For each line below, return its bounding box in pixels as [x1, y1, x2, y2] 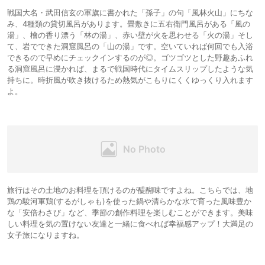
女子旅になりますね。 [7, 230, 84, 240]
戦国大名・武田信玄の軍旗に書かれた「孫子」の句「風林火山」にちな [7, 8, 253, 18]
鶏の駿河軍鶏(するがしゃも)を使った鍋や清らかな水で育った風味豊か [7, 196, 251, 206]
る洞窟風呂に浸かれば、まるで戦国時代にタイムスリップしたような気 [7, 64, 253, 74]
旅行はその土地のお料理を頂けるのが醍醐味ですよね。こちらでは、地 [7, 185, 253, 195]
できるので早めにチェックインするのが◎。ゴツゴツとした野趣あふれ [7, 53, 253, 63]
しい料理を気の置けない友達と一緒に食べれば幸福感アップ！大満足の [7, 219, 253, 229]
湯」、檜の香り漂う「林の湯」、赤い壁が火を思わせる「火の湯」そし [7, 30, 253, 40]
